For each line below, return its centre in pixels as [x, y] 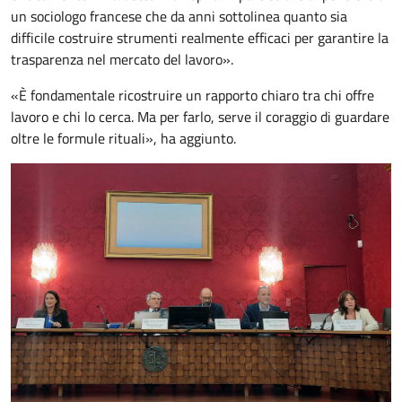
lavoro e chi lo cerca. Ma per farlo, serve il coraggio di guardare [200, 116]
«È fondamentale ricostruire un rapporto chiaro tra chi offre [192, 95]
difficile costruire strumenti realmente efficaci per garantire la [200, 37]
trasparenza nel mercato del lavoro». [122, 59]
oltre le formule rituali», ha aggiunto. [123, 138]
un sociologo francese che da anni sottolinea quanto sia [179, 16]
